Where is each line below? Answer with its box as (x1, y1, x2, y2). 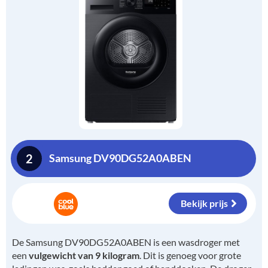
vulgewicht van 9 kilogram (29, 249, 139, 261)
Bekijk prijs (181, 197, 228, 209)
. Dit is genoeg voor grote (139, 249, 241, 261)
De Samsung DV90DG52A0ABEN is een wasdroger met (12, 236, 240, 248)
